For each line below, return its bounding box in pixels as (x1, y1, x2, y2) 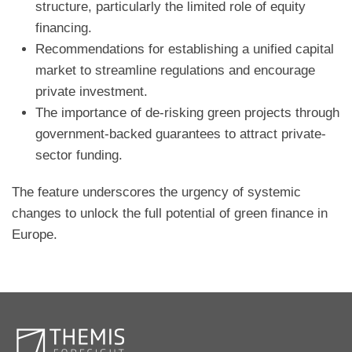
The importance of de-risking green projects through (35, 105, 339, 121)
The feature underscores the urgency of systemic (12, 185, 301, 200)
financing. (35, 20, 92, 36)
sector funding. (35, 148, 123, 163)
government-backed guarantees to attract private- (35, 126, 326, 142)
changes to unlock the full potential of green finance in (12, 206, 328, 222)
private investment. (35, 84, 148, 100)
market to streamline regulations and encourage (35, 63, 315, 79)
